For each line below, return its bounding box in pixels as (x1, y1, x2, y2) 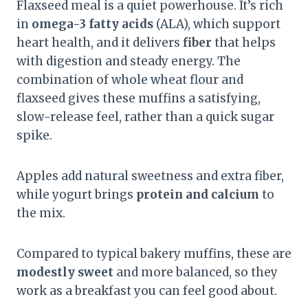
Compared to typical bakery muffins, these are (16, 246, 291, 262)
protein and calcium (136, 187, 259, 203)
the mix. (16, 206, 65, 221)
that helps (212, 35, 276, 51)
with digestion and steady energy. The (16, 54, 241, 69)
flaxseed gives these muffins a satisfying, (16, 91, 261, 107)
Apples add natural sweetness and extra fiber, (16, 168, 284, 184)
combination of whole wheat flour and (16, 72, 243, 88)
